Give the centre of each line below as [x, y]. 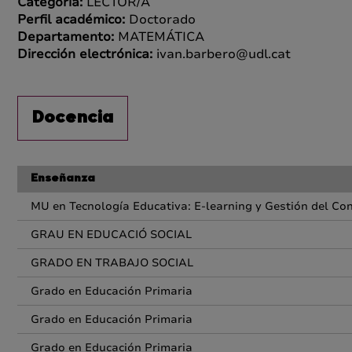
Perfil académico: [73, 20]
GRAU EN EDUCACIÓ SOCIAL [111, 235]
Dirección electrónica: [87, 54]
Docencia [73, 118]
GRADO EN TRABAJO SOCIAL [112, 263]
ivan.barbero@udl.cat [224, 54]
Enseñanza [63, 179]
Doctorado [162, 20]
